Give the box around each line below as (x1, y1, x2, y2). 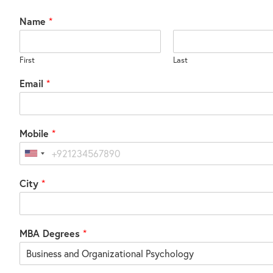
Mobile (19, 126, 52, 140)
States (30, 163, 58, 177)
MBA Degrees (19, 226, 83, 239)
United (30, 150, 59, 163)
